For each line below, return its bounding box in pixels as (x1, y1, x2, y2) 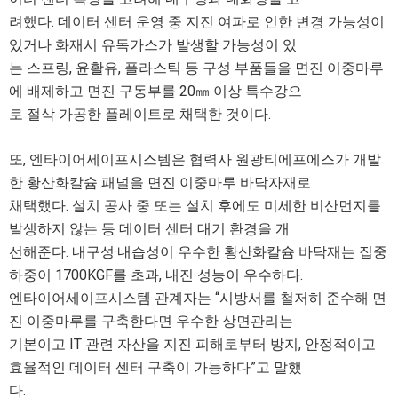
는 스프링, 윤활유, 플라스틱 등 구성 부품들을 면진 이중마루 (9, 60, 384, 76)
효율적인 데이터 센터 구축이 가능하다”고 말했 (9, 359, 302, 376)
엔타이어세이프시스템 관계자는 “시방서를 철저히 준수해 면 (9, 290, 386, 306)
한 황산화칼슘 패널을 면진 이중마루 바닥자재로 (9, 174, 311, 191)
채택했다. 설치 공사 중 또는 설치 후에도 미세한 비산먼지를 (9, 197, 381, 214)
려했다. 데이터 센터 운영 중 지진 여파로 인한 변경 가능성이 (9, 13, 385, 30)
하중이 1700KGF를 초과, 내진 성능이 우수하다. (9, 267, 303, 283)
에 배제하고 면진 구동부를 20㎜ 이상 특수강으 (9, 83, 302, 99)
